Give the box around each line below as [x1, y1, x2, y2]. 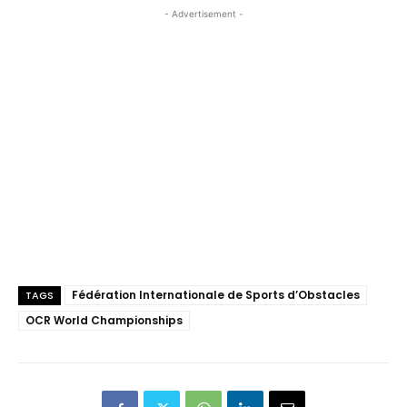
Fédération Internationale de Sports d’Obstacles [72, 287, 360, 303]
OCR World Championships [25, 313, 183, 329]
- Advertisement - [164, 8, 243, 20]
